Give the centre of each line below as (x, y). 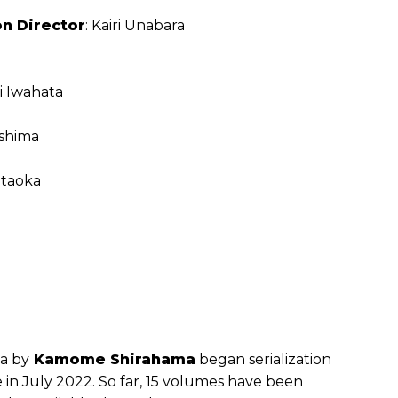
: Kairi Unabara (135, 26)
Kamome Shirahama (112, 360)
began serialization (263, 360)
